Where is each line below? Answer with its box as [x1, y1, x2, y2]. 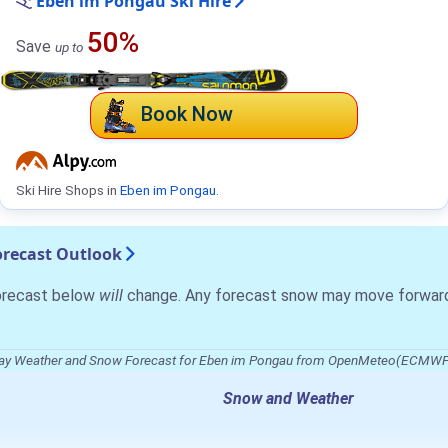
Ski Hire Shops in [16, 182, 120, 199]
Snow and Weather [222, 389, 354, 409]
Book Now [140, 102, 233, 127]
